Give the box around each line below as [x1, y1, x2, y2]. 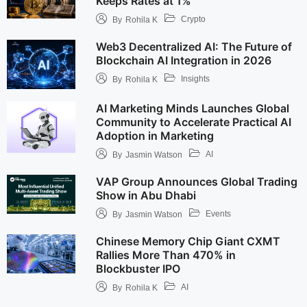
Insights [180, 73, 210, 84]
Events [205, 208, 231, 219]
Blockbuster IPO [95, 262, 180, 276]
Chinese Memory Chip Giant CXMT [95, 234, 280, 249]
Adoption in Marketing [95, 129, 214, 143]
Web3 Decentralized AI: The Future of [95, 40, 292, 53]
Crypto [180, 14, 206, 24]
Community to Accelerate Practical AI [95, 115, 291, 130]
